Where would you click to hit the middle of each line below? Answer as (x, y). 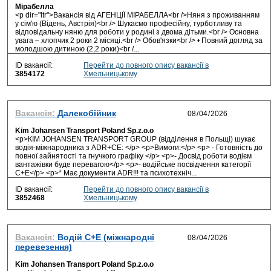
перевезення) (44, 247)
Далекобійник (87, 113)
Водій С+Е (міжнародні (106, 237)
